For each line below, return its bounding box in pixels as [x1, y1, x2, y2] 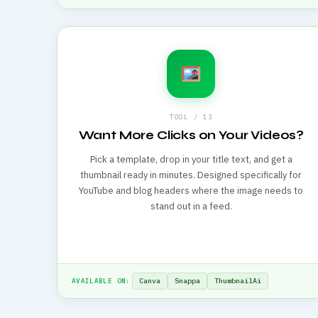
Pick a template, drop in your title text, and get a [89, 153, 292, 165]
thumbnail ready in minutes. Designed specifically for [80, 169, 302, 181]
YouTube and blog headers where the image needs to [79, 185, 304, 197]
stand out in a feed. [150, 200, 232, 212]
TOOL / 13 [169, 113, 213, 121]
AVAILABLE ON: [72, 276, 131, 285]
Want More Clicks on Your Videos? [78, 128, 305, 143]
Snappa [174, 275, 200, 285]
